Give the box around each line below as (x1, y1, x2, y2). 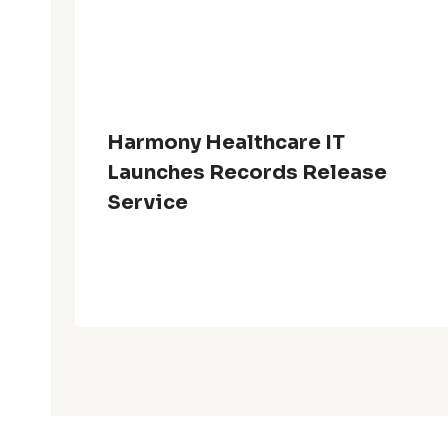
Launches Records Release (107, 159, 387, 185)
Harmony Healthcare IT (107, 129, 345, 155)
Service (107, 189, 188, 215)
